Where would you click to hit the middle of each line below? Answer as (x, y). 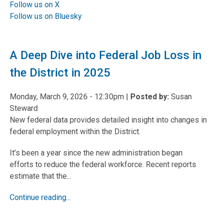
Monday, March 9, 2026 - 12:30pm (67, 97)
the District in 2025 (60, 73)
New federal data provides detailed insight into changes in (108, 120)
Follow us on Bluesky (46, 16)
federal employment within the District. (75, 132)
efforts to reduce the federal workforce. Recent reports (103, 164)
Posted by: (150, 97)
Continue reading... (40, 197)
